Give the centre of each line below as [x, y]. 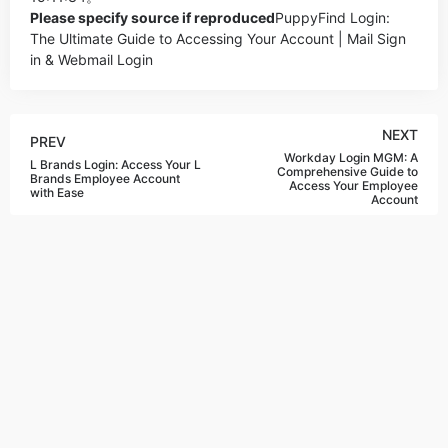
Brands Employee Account [105, 178]
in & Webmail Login [91, 59]
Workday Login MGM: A [351, 157]
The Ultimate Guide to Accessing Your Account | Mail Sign [218, 38]
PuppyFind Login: [332, 17]
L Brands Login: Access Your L [115, 164]
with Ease [57, 192]
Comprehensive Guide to [347, 171]
